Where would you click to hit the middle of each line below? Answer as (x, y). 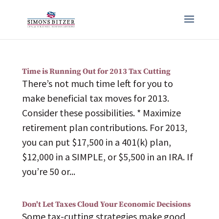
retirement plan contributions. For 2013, (104, 127)
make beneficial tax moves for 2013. (95, 98)
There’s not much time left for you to (97, 83)
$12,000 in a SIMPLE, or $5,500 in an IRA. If (107, 157)
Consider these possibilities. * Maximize (101, 113)
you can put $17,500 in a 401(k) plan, (96, 142)
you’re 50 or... (48, 171)
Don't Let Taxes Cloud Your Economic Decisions (106, 204)
